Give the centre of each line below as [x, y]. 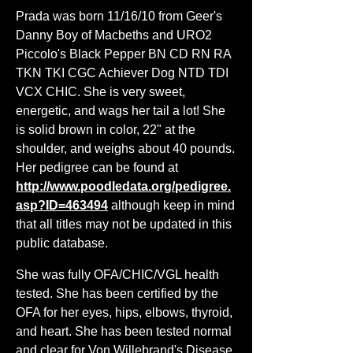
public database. [65, 243]
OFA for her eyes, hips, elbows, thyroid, [124, 312]
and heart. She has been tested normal [124, 331]
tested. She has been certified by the [117, 294]
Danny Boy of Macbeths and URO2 [114, 35]
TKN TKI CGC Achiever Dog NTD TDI [122, 73]
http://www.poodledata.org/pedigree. [123, 186]
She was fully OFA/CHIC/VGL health [117, 275]
